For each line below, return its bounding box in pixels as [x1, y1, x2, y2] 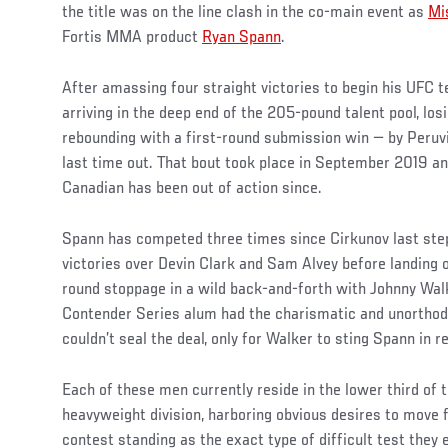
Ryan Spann [202, 28, 281, 47]
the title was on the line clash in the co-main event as [62, 3, 428, 22]
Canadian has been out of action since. [62, 179, 322, 198]
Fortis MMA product [62, 28, 202, 47]
